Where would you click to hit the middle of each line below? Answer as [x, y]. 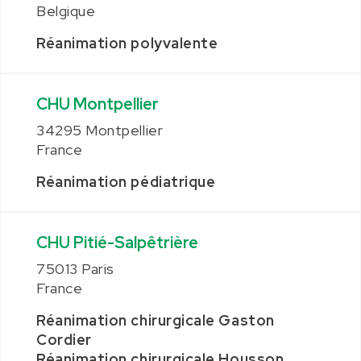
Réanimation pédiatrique [126, 182]
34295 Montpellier [100, 130]
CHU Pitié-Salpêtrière [117, 243]
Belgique [66, 11]
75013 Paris [75, 269]
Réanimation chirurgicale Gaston [156, 320]
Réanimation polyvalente [127, 43]
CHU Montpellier [98, 104]
